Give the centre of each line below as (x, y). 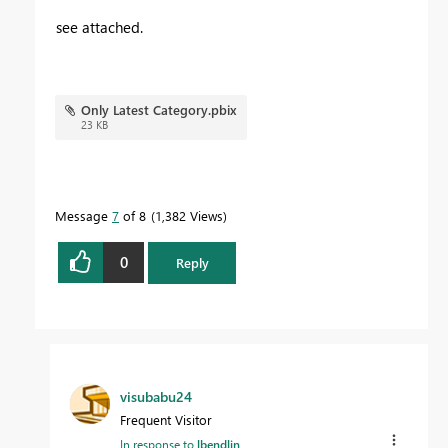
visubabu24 (156, 396)
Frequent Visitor (166, 419)
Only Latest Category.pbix (158, 109)
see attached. (101, 26)
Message (83, 215)
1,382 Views (189, 215)
